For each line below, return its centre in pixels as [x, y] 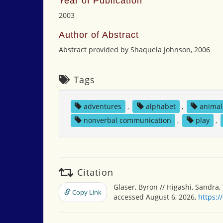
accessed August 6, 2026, [156, 197]
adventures [102, 106]
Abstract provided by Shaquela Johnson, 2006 [134, 50]
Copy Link [86, 192]
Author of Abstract [99, 35]
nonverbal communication [127, 120]
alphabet [161, 106]
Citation [94, 172]
